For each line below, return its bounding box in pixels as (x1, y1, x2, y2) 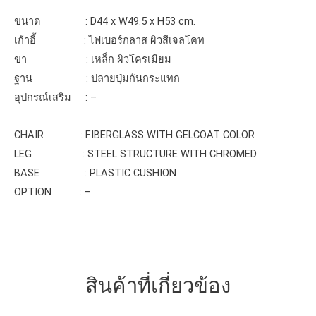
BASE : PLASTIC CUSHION (14, 166, 176, 179)
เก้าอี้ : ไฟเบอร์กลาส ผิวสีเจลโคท (14, 34, 205, 47)
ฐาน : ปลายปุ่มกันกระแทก (14, 72, 180, 85)
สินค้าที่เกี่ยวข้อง (85, 274, 231, 298)
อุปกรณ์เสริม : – (14, 91, 97, 104)
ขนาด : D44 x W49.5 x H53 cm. (14, 15, 195, 28)
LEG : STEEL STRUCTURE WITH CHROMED (14, 147, 257, 160)
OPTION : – (14, 185, 91, 198)
